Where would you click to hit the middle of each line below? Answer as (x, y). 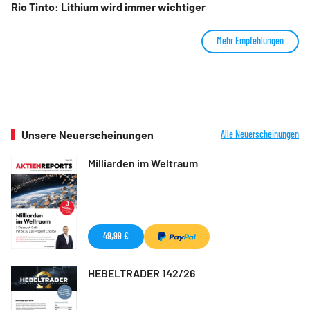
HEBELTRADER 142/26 (142, 273)
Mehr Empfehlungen (250, 40)
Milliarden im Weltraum (143, 163)
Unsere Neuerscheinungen (88, 135)
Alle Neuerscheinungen (260, 134)
